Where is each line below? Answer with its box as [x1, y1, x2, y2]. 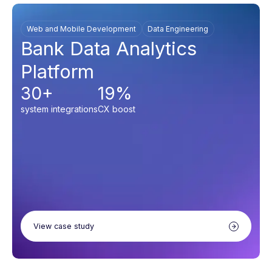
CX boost [98, 104, 135, 115]
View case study [33, 222, 94, 231]
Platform [21, 60, 94, 83]
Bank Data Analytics [21, 37, 197, 60]
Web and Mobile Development [26, 24, 136, 34]
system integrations [21, 104, 98, 115]
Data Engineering [148, 24, 209, 34]
